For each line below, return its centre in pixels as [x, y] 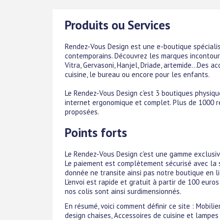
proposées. [82, 112]
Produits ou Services [118, 25]
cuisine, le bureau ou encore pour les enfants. [137, 74]
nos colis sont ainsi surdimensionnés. [123, 191]
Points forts [96, 132]
